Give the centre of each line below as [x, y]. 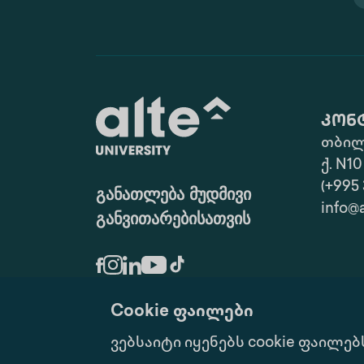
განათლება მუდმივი [173, 196]
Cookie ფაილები [182, 312]
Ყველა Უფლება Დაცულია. [181, 342]
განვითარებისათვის [173, 220]
